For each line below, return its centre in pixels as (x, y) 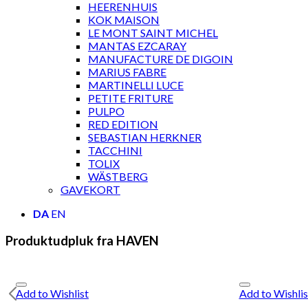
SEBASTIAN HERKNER (145, 137)
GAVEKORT (90, 189)
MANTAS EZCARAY (137, 46)
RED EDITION (123, 124)
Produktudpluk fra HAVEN (82, 240)
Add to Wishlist (52, 294)
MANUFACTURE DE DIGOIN (161, 59)
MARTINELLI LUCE (136, 85)
